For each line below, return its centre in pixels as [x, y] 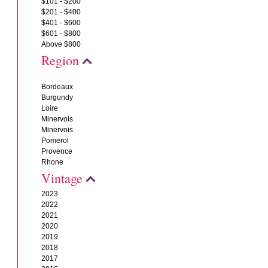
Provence [57, 151]
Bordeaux [57, 87]
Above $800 [61, 44]
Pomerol [55, 141]
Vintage [62, 178]
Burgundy [57, 98]
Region [60, 60]
